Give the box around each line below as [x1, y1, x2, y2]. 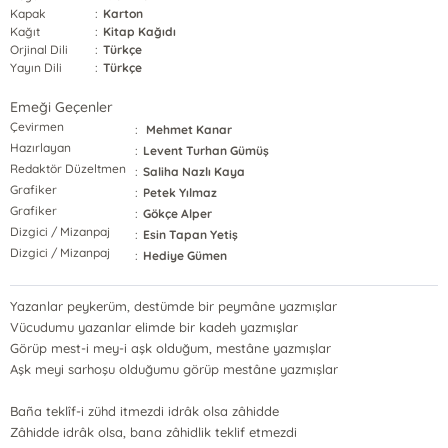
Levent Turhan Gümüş [143, 143, 270, 158]
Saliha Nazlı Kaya [143, 164, 246, 179]
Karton [103, 6, 144, 21]
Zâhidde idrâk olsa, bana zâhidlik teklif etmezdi [9, 424, 298, 440]
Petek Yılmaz [143, 185, 218, 200]
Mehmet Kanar [143, 122, 233, 137]
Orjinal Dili [9, 42, 69, 57]
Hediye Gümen [143, 248, 228, 263]
